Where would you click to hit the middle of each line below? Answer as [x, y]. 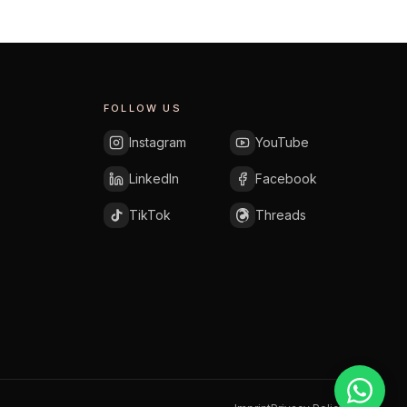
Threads [280, 215]
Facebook [286, 179]
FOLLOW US [143, 108]
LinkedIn [154, 179]
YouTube [282, 142]
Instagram [158, 142]
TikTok [150, 215]
